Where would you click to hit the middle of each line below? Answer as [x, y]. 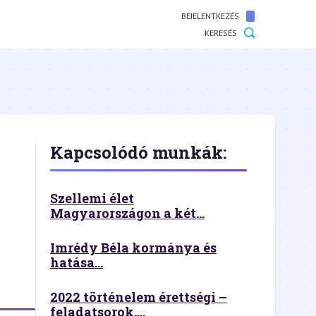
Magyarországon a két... [127, 213]
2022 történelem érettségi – [139, 297]
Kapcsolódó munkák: [138, 152]
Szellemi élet [92, 198]
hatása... [77, 262]
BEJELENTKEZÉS [210, 16]
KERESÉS [221, 33]
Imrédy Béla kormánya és [133, 248]
